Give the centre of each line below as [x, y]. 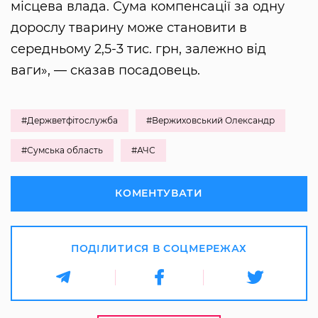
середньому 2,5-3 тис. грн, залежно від [138, 49]
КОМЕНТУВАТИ [159, 193]
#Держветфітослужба [70, 121]
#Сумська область [62, 150]
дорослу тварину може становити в [129, 28]
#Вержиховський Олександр [210, 121]
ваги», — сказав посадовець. [105, 71]
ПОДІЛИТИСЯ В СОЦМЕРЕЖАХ [159, 249]
